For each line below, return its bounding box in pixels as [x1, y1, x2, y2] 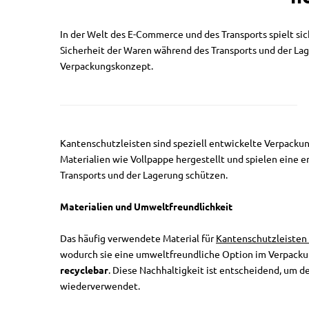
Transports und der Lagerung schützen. [60, 170, 228, 181]
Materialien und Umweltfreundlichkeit [60, 201, 232, 212]
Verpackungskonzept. [60, 61, 153, 72]
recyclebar [60, 265, 108, 276]
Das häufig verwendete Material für [60, 233, 216, 244]
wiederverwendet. [60, 281, 140, 292]
